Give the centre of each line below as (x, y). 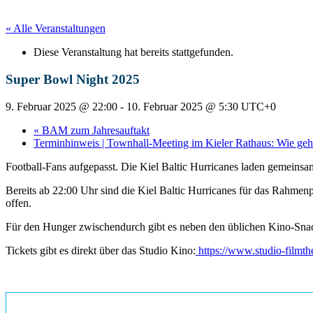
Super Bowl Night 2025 (73, 80)
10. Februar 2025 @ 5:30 (182, 106)
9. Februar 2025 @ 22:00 (61, 106)
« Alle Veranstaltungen (56, 29)
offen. (19, 203)
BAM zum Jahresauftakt (94, 130)
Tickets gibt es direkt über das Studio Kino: (101, 250)
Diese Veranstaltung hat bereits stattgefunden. (133, 52)
